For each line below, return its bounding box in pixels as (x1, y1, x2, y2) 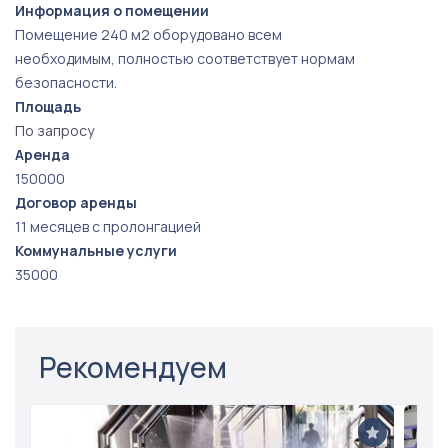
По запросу (15, 121, 94, 140)
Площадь (15, 97, 81, 116)
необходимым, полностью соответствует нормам (15, 49, 355, 68)
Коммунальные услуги (15, 241, 177, 260)
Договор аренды (15, 193, 137, 212)
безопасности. (15, 73, 117, 92)
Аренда (15, 145, 70, 164)
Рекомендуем (39, 348, 227, 386)
